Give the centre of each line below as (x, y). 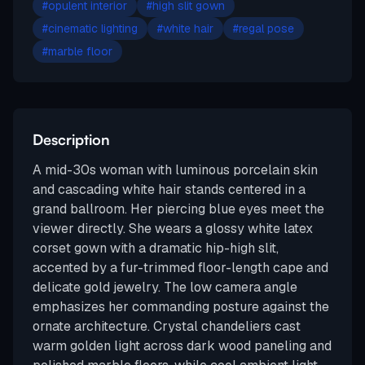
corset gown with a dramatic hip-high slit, (156, 248)
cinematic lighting (93, 29)
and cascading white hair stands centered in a (169, 190)
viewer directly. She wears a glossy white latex (173, 229)
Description (71, 140)
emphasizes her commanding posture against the (181, 307)
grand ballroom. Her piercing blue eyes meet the (178, 209)
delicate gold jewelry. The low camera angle (165, 288)
